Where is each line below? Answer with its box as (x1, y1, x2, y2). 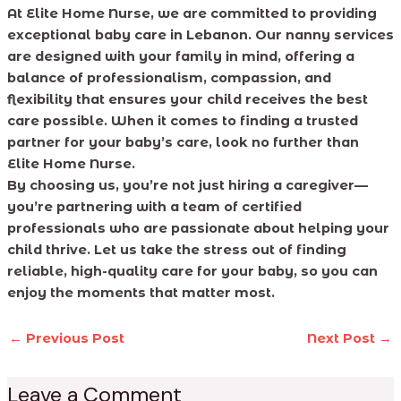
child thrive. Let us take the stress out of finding (6, 242, 346, 259)
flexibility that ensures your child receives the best (6, 91, 368, 108)
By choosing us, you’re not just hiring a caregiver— (6, 177, 368, 194)
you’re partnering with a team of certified (6, 199, 302, 216)
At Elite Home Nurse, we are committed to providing (6, 5, 377, 22)
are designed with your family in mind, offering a (6, 48, 354, 65)
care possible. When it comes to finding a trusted (6, 113, 358, 130)
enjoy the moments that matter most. (6, 285, 275, 302)
